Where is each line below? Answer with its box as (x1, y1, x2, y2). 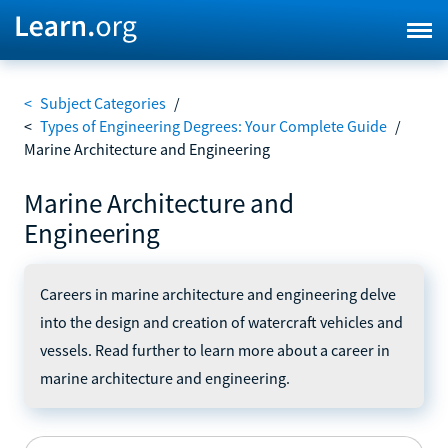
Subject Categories (40, 93, 166, 113)
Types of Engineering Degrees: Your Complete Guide (40, 116, 387, 136)
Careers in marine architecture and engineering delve (40, 283, 396, 304)
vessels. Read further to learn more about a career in (40, 339, 390, 360)
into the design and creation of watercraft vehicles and (40, 311, 403, 332)
